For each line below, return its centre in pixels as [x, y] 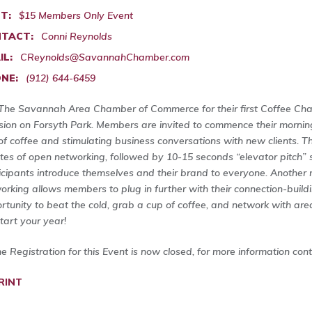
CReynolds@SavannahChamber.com [105, 57]
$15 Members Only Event [76, 15]
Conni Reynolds [77, 36]
